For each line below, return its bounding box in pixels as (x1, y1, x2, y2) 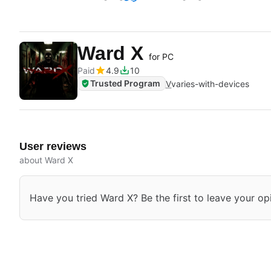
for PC (149, 51, 174, 62)
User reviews (19, 140, 87, 152)
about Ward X (19, 155, 73, 165)
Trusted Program (90, 78, 160, 88)
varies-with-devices (171, 78, 249, 89)
